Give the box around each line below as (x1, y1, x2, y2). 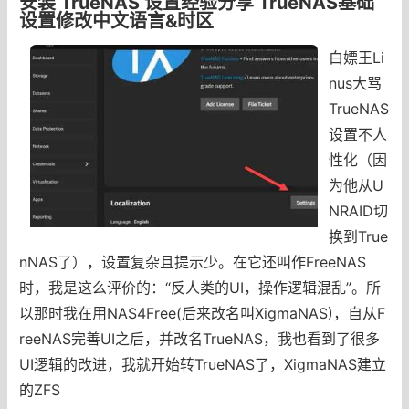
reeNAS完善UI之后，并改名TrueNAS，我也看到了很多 (18, 329, 380, 348)
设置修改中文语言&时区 (18, 9, 214, 32)
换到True (329, 226, 389, 246)
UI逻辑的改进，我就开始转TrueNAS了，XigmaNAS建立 (18, 354, 386, 373)
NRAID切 (329, 201, 389, 220)
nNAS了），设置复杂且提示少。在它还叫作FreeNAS (18, 252, 366, 271)
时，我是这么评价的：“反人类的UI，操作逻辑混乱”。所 (18, 278, 381, 297)
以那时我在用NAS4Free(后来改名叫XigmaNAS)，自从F (18, 303, 385, 322)
